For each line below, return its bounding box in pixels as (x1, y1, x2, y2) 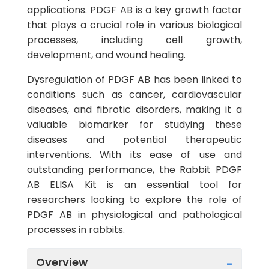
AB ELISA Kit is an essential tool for (27, 178, 242, 192)
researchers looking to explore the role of (27, 193, 242, 207)
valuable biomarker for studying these (27, 118, 242, 131)
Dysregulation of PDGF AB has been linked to (27, 73, 242, 86)
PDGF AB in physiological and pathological (27, 208, 242, 222)
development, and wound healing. (27, 48, 186, 62)
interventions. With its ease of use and (27, 148, 242, 162)
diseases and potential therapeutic (27, 133, 242, 147)
